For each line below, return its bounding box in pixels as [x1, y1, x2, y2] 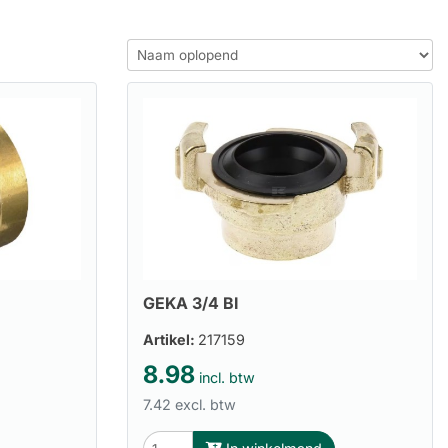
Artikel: [143, 330, 198, 348]
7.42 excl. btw [143, 395, 236, 413]
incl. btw [195, 368, 255, 386]
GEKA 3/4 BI [143, 293, 238, 314]
